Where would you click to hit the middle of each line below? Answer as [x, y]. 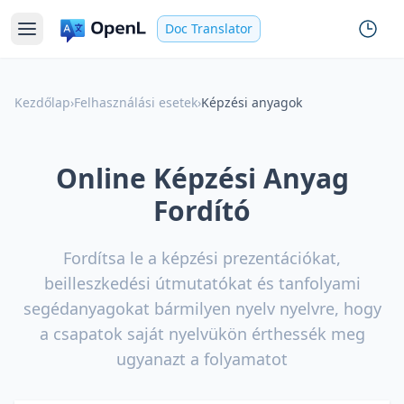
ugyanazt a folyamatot [202, 359]
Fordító [202, 211]
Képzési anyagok [252, 102]
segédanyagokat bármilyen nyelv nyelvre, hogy [202, 308]
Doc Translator [209, 28]
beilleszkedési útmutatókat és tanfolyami [202, 283]
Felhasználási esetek [136, 102]
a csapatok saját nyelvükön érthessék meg [202, 334]
